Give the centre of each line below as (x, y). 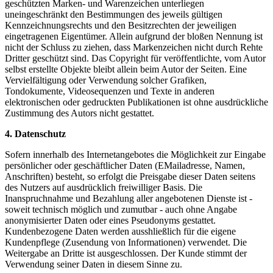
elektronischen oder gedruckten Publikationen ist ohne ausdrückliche (136, 102)
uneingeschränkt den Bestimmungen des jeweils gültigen (114, 15)
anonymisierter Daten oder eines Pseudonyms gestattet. (110, 221)
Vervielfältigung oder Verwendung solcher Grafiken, (106, 80)
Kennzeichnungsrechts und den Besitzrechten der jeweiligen (121, 26)
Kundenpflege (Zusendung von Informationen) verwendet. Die (126, 243)
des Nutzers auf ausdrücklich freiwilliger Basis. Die (104, 188)
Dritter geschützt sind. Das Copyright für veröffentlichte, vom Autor (135, 58)
